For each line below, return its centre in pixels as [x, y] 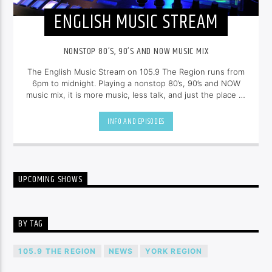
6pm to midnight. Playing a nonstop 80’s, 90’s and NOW [136, 83]
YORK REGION [174, 251]
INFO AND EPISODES [136, 121]
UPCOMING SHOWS [50, 180]
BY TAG [31, 224]
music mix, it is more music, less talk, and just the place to [136, 95]
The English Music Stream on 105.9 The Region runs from [136, 72]
